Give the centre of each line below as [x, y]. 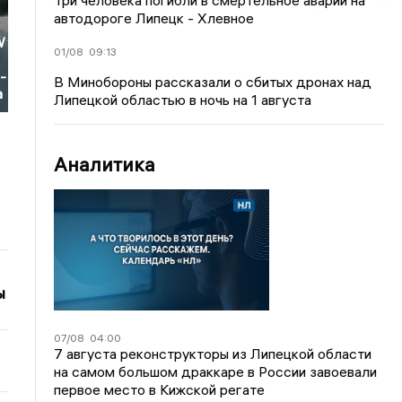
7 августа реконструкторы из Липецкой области [213, 353]
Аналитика [105, 164]
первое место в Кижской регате [160, 389]
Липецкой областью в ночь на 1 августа [183, 100]
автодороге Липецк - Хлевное [154, 18]
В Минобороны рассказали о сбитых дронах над [213, 82]
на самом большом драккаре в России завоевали [216, 371]
